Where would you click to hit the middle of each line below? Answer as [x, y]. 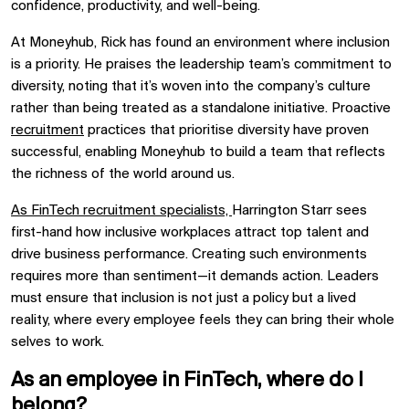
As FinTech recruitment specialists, [121, 211]
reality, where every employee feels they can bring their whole [203, 320]
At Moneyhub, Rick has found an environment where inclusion [200, 43]
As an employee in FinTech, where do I [187, 381]
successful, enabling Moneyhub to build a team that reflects [198, 152]
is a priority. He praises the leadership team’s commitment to [201, 65]
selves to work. [58, 342]
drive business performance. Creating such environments [189, 255]
